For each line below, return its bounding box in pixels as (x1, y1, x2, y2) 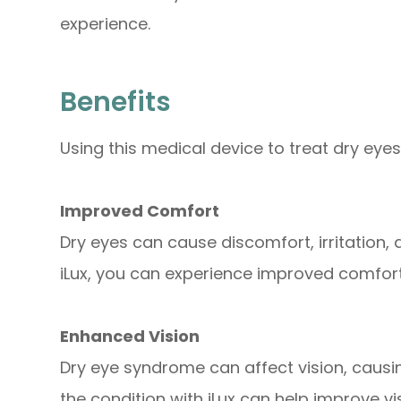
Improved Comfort (60, 199, 220, 222)
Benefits (60, 82, 178, 120)
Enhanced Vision (60, 324, 200, 347)
